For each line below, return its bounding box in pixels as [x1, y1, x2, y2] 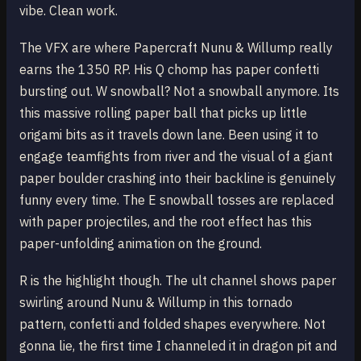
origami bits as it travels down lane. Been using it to [19, 127, 318, 143]
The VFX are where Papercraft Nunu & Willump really [19, 39, 333, 56]
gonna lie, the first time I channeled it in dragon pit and [19, 338, 337, 355]
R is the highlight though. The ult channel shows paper [19, 272, 336, 289]
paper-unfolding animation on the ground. [19, 235, 262, 252]
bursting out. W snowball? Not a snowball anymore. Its [19, 83, 339, 100]
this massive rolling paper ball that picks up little [19, 105, 307, 122]
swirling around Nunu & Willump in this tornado [19, 294, 293, 311]
